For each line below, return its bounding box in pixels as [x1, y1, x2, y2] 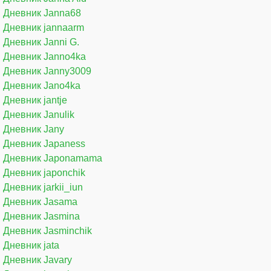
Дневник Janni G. [3, 36, 79, 47]
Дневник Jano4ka [3, 80, 80, 91]
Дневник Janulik [3, 109, 74, 120]
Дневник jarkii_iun [3, 181, 83, 192]
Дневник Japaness [3, 138, 85, 149]
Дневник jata [3, 240, 59, 250]
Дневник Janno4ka [3, 51, 86, 62]
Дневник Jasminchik [3, 225, 92, 236]
